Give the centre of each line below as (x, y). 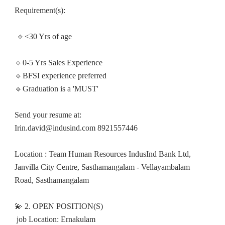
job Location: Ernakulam (55, 219)
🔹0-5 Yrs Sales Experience (58, 63)
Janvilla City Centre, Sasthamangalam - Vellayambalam (102, 167)
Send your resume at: (48, 115)
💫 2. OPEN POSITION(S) (59, 206)
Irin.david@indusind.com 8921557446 (76, 128)
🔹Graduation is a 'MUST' (56, 89)
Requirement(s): (40, 11)
